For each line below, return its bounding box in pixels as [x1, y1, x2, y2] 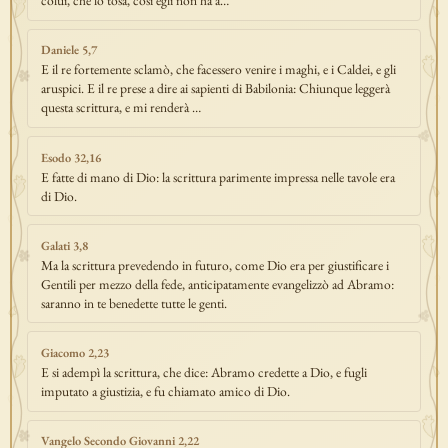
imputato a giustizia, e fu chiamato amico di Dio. [40, 382, 290, 400]
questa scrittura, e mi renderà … [40, 98, 201, 117]
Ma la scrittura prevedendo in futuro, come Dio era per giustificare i [40, 255, 389, 274]
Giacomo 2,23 [40, 344, 109, 361]
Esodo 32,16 [40, 148, 101, 166]
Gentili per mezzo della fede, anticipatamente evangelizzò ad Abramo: [40, 274, 394, 293]
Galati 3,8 [40, 236, 88, 254]
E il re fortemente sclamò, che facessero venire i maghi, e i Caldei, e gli [40, 60, 396, 79]
